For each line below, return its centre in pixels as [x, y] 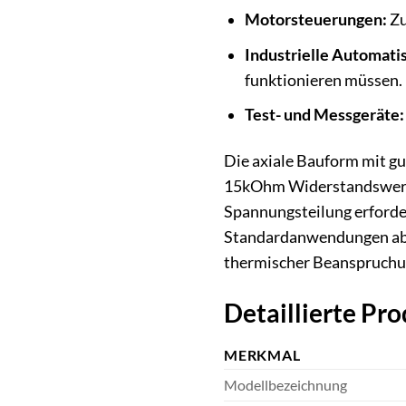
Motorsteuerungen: [315, 20]
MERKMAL [262, 355]
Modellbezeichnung [285, 385]
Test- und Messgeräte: [324, 115]
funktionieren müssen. [323, 80]
